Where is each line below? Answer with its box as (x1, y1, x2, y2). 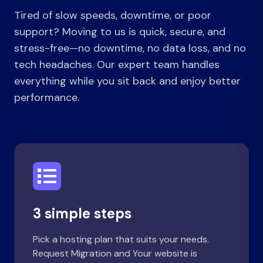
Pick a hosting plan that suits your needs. (33, 233, 209, 245)
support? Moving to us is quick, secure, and (14, 25, 225, 39)
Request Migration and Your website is (33, 247, 197, 259)
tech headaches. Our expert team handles (14, 58, 220, 72)
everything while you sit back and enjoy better (14, 74, 241, 88)
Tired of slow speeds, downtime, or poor (14, 8, 211, 22)
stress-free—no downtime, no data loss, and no (14, 41, 246, 55)
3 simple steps (33, 204, 131, 222)
